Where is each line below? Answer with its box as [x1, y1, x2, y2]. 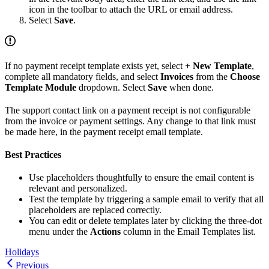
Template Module [5, 82, 76, 92]
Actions [90, 226, 121, 237]
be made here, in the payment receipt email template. [5, 126, 203, 137]
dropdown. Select [76, 82, 148, 92]
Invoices [160, 71, 193, 82]
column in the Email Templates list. [121, 226, 256, 237]
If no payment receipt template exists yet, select [5, 60, 185, 71]
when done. [167, 82, 214, 92]
